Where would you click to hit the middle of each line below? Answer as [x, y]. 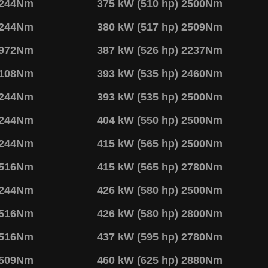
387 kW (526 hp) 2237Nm [160, 50]
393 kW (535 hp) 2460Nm [160, 73]
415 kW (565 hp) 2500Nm [160, 143]
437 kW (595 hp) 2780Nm [160, 237]
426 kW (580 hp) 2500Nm [160, 190]
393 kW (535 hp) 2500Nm [160, 97]
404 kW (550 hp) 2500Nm [160, 120]
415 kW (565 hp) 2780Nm [160, 167]
